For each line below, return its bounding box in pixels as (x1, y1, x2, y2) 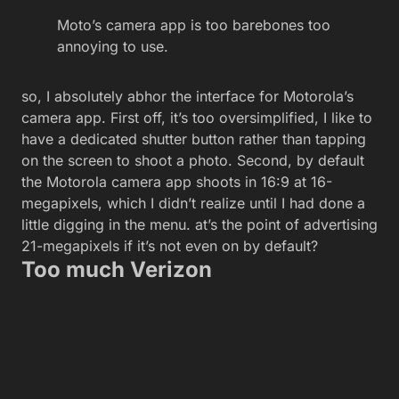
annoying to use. (57, 37, 168, 56)
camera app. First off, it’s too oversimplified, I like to (21, 109, 372, 127)
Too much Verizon (21, 256, 217, 283)
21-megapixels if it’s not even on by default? (21, 237, 318, 256)
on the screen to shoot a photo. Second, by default (21, 151, 364, 170)
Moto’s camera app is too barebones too (57, 16, 330, 35)
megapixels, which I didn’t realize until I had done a (21, 194, 365, 213)
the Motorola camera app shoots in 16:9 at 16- (21, 173, 332, 191)
